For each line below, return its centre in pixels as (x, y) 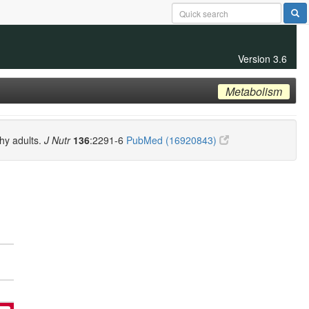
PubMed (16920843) (173, 140)
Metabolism (253, 92)
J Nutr (57, 140)
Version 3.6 (262, 59)
